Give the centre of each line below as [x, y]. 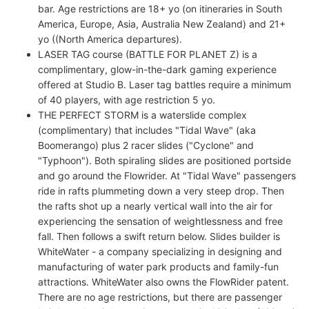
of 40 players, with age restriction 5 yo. [127, 100]
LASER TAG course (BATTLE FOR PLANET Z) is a [148, 54]
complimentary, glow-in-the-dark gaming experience [157, 69]
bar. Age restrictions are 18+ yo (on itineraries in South [160, 9]
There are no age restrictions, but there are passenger [160, 297]
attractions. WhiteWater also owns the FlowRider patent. [163, 282]
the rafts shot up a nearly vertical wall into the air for [155, 206]
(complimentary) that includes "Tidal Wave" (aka [147, 130]
